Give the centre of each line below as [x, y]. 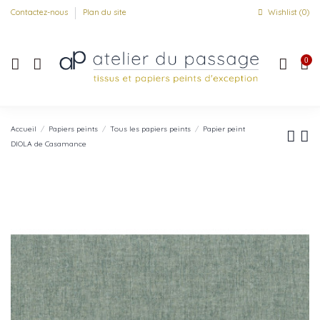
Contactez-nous [40, 12]
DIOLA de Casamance [49, 144]
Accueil [24, 129]
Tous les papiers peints [151, 129]
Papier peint [224, 129]
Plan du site [105, 12]
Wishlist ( [284, 12]
